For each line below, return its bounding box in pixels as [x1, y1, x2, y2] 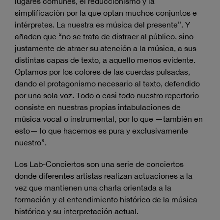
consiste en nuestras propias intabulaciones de [15, 103, 181, 112]
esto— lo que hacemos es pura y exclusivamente [15, 126, 188, 136]
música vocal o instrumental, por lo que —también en [15, 114, 203, 124]
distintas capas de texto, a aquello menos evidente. [15, 55, 195, 65]
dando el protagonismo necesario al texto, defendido [15, 79, 200, 88]
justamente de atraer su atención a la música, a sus [15, 44, 196, 53]
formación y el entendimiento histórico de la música [15, 195, 197, 204]
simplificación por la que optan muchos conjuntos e [15, 8, 197, 18]
